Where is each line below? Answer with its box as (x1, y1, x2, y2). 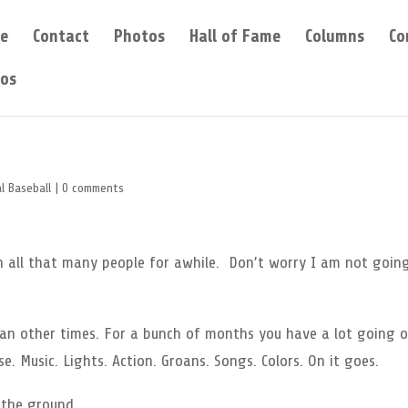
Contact (33, 26, 90, 46)
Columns (305, 26, 365, 46)
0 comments (62, 181, 125, 195)
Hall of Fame (189, 26, 281, 46)
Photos (114, 26, 166, 46)
